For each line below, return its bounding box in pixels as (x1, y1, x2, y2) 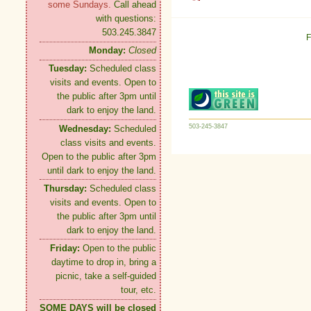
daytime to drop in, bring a (51, 256, 156, 267)
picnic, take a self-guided (56, 270, 156, 281)
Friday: (50, 242, 80, 253)
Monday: (89, 45, 126, 56)
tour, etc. (121, 284, 156, 295)
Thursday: (44, 183, 87, 194)
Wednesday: (59, 123, 111, 134)
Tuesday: (49, 63, 87, 74)
